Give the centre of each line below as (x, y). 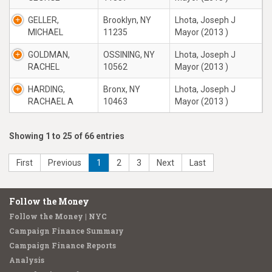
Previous (65, 163)
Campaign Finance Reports (63, 245)
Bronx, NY (122, 89)
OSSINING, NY (129, 55)
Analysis (27, 260)
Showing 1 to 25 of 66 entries (67, 136)
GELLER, (43, 20)
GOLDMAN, (49, 55)
